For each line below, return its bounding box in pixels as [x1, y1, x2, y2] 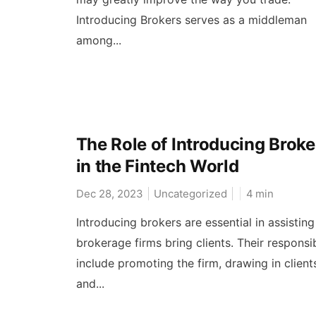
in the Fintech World [75, 155, 239, 176]
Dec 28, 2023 [75, 186, 143, 200]
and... [75, 276, 104, 291]
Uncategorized [153, 186, 227, 200]
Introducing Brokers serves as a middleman [75, 13, 307, 28]
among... [75, 33, 121, 48]
